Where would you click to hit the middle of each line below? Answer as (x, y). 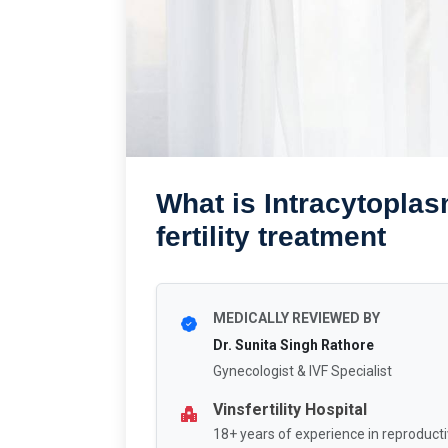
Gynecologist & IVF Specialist (302, 370)
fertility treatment (271, 236)
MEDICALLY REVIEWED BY (296, 317)
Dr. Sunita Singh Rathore (293, 344)
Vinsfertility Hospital (290, 409)
